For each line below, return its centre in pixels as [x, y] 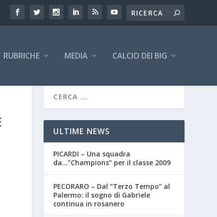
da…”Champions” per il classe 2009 [112, 163]
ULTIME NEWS [82, 132]
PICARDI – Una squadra [92, 154]
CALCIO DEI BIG [139, 56]
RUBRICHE [21, 56]
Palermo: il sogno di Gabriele [102, 195]
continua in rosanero [89, 204]
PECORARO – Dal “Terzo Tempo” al [112, 186]
